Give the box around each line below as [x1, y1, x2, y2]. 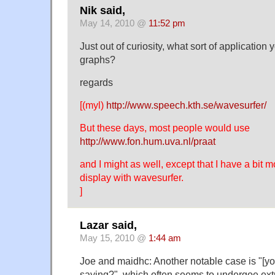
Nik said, [80, 4, 125, 17]
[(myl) [80, 99, 106, 110]
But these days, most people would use [80, 122, 250, 133]
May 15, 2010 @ [80, 233, 149, 244]
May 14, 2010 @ [80, 18, 149, 28]
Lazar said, [80, 219, 137, 232]
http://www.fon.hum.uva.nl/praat [80, 135, 215, 147]
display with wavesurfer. [80, 171, 184, 183]
